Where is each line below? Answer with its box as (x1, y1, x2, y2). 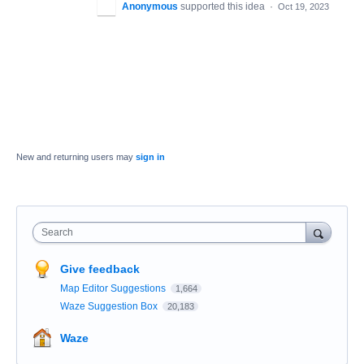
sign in (136, 151, 165, 162)
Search (41, 226, 73, 238)
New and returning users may (16, 151, 136, 162)
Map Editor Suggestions (60, 282, 168, 294)
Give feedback (60, 262, 140, 275)
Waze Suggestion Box (60, 300, 160, 312)
